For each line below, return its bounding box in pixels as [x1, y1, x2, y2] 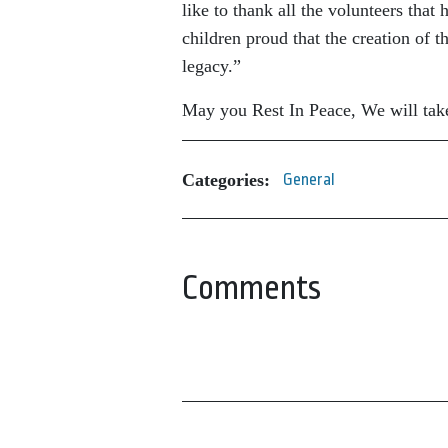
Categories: [182, 169, 270, 190]
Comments [182, 269, 321, 307]
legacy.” [182, 56, 241, 76]
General [283, 170, 335, 189]
